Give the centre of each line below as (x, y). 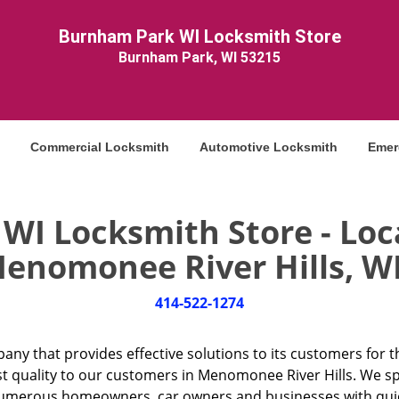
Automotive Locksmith (269, 147)
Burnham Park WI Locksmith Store (199, 37)
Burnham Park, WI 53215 (199, 57)
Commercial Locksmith (100, 147)
